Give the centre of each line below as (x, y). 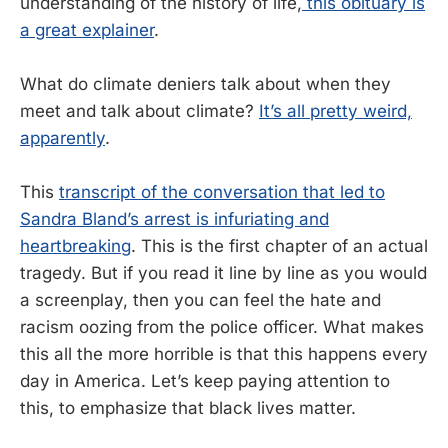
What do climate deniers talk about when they (205, 83)
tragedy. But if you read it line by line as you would (223, 273)
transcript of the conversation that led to (222, 192)
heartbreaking (75, 246)
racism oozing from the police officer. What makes (222, 327)
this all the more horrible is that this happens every (224, 354)
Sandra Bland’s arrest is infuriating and (174, 219)
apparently (62, 137)
